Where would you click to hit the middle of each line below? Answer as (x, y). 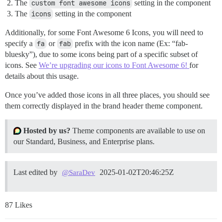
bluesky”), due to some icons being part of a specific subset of (101, 54)
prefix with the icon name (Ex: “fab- (130, 43)
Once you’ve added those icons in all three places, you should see (107, 95)
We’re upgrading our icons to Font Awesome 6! (114, 65)
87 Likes (19, 205)
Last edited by (36, 172)
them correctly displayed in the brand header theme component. (104, 106)
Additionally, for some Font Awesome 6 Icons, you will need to (104, 32)
